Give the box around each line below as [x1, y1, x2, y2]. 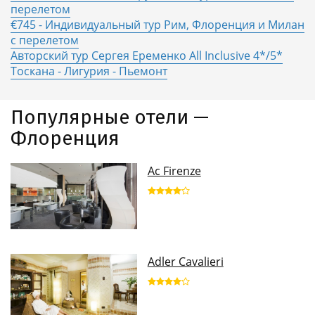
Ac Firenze [147, 163, 201, 179]
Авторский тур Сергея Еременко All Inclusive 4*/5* [11, 48, 283, 63]
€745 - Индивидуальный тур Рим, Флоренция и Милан [11, 17, 304, 32]
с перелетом [11, 32, 79, 48]
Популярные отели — [11, 105, 209, 129]
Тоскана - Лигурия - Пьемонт [11, 63, 167, 79]
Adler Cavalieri [147, 254, 224, 270]
